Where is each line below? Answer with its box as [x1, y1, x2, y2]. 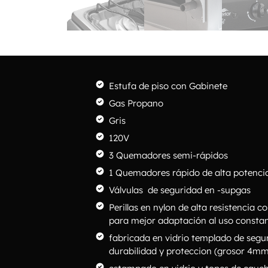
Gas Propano [109, 97, 163, 109]
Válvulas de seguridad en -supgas [109, 184, 251, 196]
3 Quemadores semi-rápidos [109, 149, 228, 161]
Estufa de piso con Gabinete [109, 80, 227, 92]
